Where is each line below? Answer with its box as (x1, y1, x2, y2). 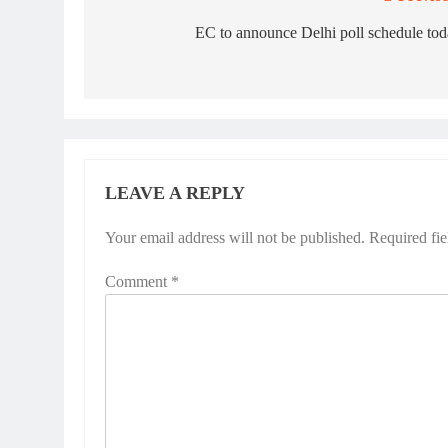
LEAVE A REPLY (105, 183, 245, 204)
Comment (105, 273, 171, 291)
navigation (103, 24, 211, 51)
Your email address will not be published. (105, 229, 365, 247)
